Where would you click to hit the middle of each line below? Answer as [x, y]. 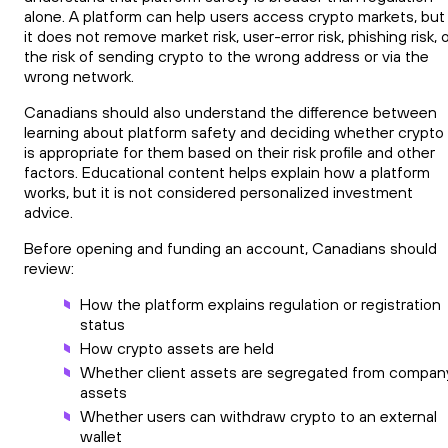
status [102, 323]
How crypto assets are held [177, 347]
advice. [48, 211]
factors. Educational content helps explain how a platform [227, 171]
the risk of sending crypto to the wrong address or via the [226, 55]
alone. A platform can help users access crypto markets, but [234, 15]
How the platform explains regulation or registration [260, 303]
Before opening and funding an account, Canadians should [230, 247]
